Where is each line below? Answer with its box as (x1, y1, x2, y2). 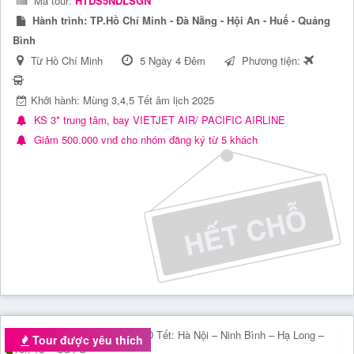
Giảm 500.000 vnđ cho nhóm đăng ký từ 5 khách (31, 132, 258, 148)
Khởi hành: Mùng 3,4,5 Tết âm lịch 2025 (31, 92, 214, 108)
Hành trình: (29, 13, 87, 28)
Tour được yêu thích (29, 331, 143, 348)
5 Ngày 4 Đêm (137, 53, 209, 69)
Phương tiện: (239, 53, 303, 69)
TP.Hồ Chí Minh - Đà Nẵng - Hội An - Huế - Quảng (87, 13, 330, 28)
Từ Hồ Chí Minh (28, 53, 106, 69)
